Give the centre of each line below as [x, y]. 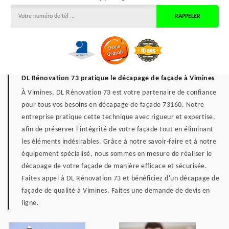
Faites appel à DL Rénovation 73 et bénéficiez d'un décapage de [120, 179]
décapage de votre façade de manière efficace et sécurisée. [114, 166]
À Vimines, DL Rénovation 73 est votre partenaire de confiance [119, 93]
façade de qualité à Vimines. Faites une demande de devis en [116, 191]
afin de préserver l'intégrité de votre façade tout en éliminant [118, 130]
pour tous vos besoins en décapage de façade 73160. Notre [113, 105]
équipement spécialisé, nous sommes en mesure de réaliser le [117, 154]
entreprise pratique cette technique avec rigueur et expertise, [118, 117]
